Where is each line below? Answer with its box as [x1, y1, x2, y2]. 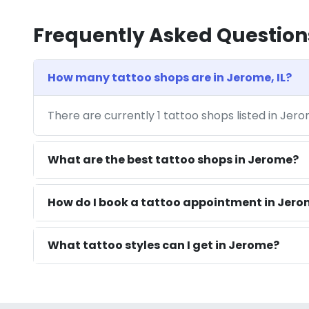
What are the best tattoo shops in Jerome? [48, 152, 299, 168]
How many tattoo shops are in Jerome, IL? [48, 70, 292, 86]
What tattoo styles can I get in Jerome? [48, 237, 279, 254]
